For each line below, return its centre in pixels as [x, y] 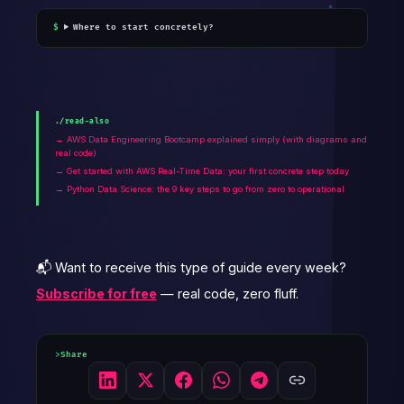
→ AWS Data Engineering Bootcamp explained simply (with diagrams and [211, 139]
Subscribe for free [96, 293]
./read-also [83, 121]
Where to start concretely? [143, 27]
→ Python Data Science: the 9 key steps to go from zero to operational [200, 188]
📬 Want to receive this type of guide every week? [191, 267]
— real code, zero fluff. [228, 293]
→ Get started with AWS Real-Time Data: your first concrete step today [202, 170]
